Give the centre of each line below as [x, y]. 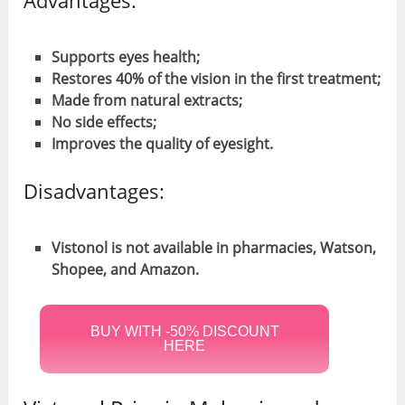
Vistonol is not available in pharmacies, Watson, [213, 248]
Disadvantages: [94, 191]
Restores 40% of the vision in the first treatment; [216, 78]
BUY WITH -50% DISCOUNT [184, 332]
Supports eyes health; [125, 57]
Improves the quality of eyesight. [162, 143]
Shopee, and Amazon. [125, 269]
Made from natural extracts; [146, 100]
